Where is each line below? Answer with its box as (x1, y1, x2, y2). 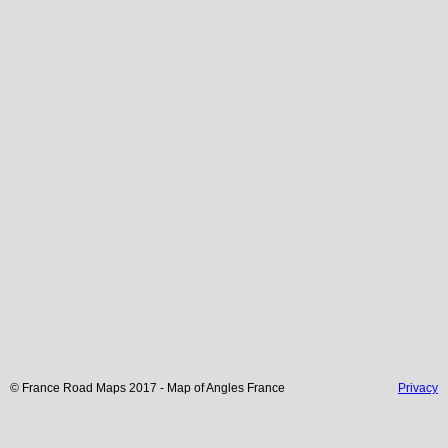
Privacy (398, 380, 438, 395)
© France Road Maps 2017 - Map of (10, 380, 206, 395)
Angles (206, 380, 244, 395)
